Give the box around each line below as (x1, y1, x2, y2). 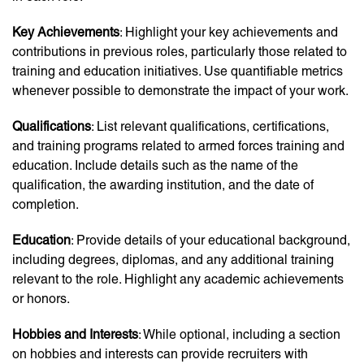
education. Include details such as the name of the (12, 158, 298, 174)
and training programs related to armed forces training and (12, 138, 344, 154)
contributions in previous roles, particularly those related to (12, 44, 347, 60)
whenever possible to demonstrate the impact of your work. (12, 83, 349, 99)
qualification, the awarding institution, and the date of (12, 177, 314, 193)
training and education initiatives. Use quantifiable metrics (12, 63, 343, 80)
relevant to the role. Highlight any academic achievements (12, 271, 344, 288)
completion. (12, 197, 79, 213)
